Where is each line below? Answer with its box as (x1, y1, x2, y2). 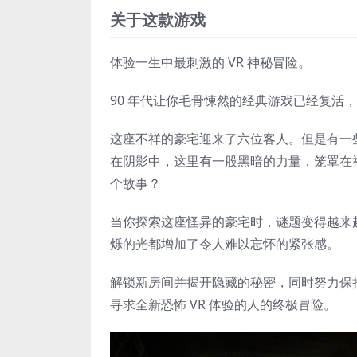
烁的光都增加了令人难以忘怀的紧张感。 (110, 235, 339, 253)
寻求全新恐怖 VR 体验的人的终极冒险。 (110, 296, 336, 314)
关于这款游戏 (110, 9, 206, 31)
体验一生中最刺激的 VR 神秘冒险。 (110, 53, 311, 72)
